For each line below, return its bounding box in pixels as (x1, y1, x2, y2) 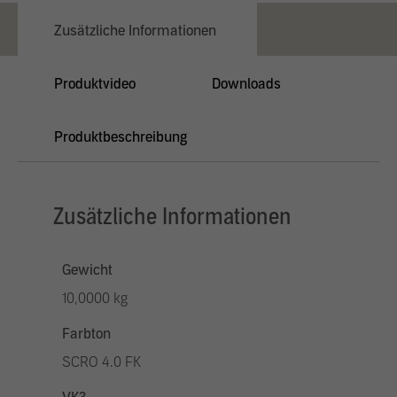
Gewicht (62, 261, 113, 278)
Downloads (212, 75, 281, 92)
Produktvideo (54, 75, 136, 92)
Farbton (62, 325, 111, 342)
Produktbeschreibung (54, 128, 187, 145)
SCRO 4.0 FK (62, 354, 141, 370)
